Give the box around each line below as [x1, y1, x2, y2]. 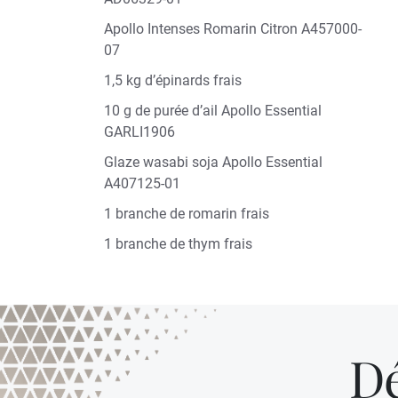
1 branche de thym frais [104, 235, 259, 252]
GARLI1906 [104, 123, 179, 140]
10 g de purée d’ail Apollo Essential [104, 102, 322, 119]
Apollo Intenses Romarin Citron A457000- [104, 20, 362, 37]
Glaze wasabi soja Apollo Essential [104, 154, 322, 171]
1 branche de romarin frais [104, 205, 269, 222]
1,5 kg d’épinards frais [104, 72, 242, 89]
